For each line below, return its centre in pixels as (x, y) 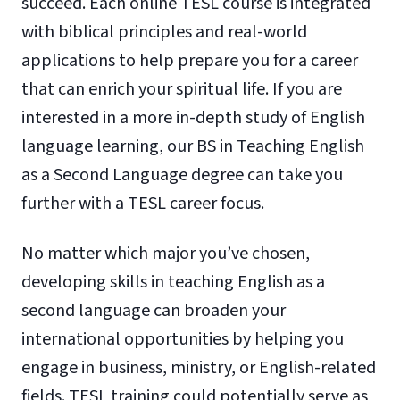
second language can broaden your (154, 310)
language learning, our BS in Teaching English (193, 146)
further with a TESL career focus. (143, 203)
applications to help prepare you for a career (190, 60)
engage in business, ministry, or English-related (199, 367)
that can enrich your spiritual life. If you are (182, 89)
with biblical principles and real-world (164, 32)
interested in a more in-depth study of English (193, 117)
